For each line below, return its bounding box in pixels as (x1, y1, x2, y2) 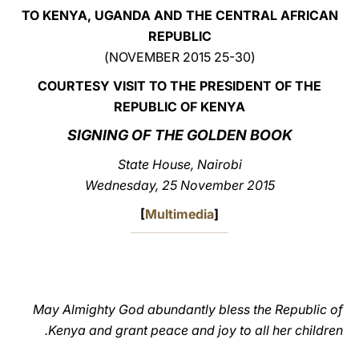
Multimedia (145, 206, 214, 222)
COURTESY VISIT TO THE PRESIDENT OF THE (38, 78, 321, 94)
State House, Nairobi (117, 156, 242, 172)
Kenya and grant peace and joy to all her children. (48, 322, 343, 338)
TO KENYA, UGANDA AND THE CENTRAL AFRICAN (21, 7, 338, 23)
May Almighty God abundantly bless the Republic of (33, 301, 343, 317)
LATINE (63, 19, 105, 34)
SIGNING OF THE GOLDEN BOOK (67, 127, 292, 143)
